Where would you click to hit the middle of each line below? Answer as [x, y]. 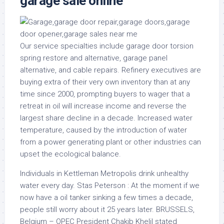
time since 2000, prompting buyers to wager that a [105, 94]
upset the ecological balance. [70, 154]
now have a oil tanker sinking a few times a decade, [106, 197]
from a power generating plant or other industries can [110, 142]
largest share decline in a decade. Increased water [106, 118]
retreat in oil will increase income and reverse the [103, 106]
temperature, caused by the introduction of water [103, 130]
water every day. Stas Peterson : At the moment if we [110, 185]
